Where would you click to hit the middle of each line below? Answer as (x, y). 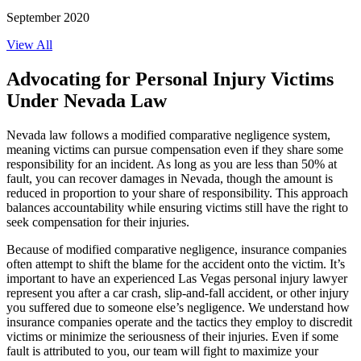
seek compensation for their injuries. (98, 222)
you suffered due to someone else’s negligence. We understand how (178, 308)
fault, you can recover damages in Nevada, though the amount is (170, 179)
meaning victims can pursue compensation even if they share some (175, 150)
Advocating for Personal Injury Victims (170, 79)
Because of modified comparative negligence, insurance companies (176, 250)
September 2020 (48, 18)
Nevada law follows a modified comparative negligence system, (168, 135)
